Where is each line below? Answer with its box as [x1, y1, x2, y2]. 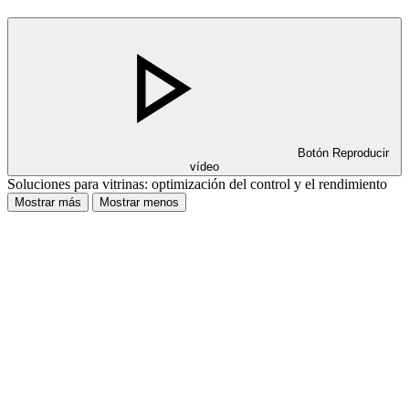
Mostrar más [15, 194, 81, 209]
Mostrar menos [100, 194, 179, 209]
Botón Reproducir [298, 145, 389, 160]
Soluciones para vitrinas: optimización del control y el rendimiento [7, 175, 387, 192]
